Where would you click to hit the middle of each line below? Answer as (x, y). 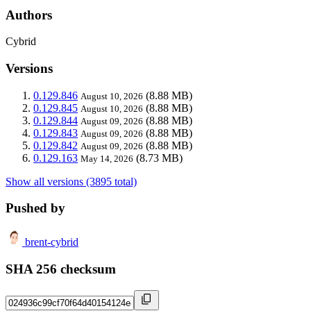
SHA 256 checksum (61, 269)
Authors (29, 15)
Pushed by (35, 208)
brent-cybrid (52, 242)
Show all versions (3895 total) (71, 181)
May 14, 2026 (107, 158)
